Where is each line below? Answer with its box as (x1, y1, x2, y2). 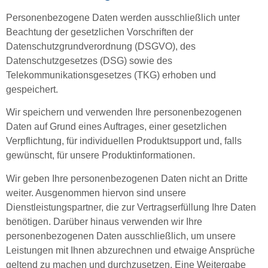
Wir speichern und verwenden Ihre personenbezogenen (6, 107, 242, 118)
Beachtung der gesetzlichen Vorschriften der (6, 26, 193, 37)
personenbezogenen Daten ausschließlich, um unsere (6, 230, 236, 241)
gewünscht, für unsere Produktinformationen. (6, 150, 195, 161)
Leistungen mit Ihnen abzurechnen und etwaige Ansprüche (6, 245, 255, 255)
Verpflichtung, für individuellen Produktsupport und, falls (6, 136, 242, 147)
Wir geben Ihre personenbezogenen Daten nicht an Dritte (6, 173, 248, 184)
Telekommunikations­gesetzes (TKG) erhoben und (6, 69, 216, 80)
